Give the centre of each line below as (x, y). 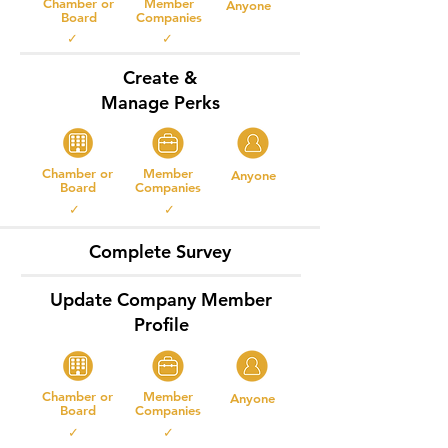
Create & (160, 77)
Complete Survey (160, 251)
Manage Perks (160, 102)
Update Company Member (161, 299)
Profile (161, 324)
